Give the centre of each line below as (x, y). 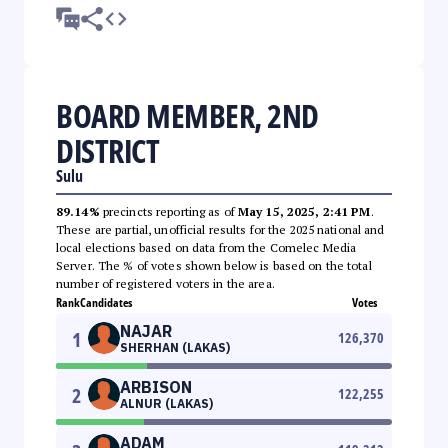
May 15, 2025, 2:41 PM (304, 211)
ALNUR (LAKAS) (166, 403)
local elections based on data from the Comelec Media (206, 247)
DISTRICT (107, 150)
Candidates (106, 302)
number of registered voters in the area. (165, 283)
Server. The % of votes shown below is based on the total (214, 265)
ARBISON (156, 386)
